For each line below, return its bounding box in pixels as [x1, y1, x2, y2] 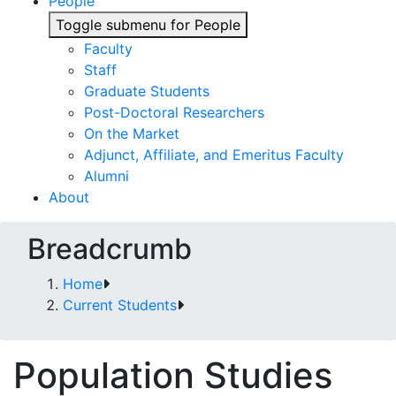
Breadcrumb [27, 232, 192, 266]
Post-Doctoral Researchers [84, 103, 264, 121]
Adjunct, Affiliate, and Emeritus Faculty [84, 146, 344, 164]
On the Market [84, 125, 179, 142]
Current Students [63, 296, 177, 314]
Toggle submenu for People [56, 16, 240, 34]
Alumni [84, 167, 129, 185]
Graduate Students [84, 82, 209, 100]
